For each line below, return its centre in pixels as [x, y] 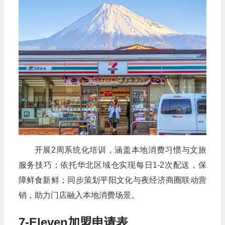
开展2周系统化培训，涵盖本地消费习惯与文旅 [120, 150]
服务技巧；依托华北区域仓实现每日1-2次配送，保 [112, 165]
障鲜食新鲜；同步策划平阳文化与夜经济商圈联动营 [112, 180]
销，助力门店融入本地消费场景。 [79, 195]
